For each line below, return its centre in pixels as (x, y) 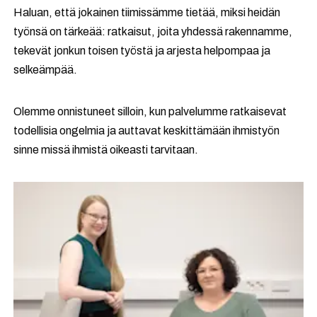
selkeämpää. (46, 70)
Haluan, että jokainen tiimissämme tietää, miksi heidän (147, 12)
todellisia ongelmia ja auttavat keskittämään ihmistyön (147, 131)
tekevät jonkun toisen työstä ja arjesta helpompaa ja (142, 51)
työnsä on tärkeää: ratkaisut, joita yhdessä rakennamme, (153, 31)
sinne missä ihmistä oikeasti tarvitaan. (106, 150)
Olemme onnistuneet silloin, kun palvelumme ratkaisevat (150, 111)
